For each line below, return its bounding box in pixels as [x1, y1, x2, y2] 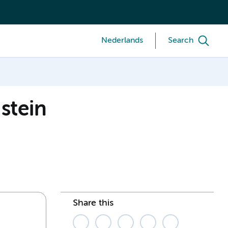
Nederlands [101, 37, 143, 45]
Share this [73, 198, 113, 208]
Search [168, 37, 193, 45]
